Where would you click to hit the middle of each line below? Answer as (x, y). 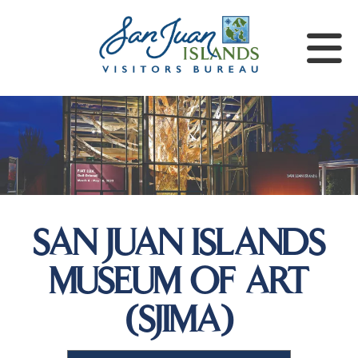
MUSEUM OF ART (179, 284)
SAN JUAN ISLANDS (179, 246)
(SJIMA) (179, 322)
